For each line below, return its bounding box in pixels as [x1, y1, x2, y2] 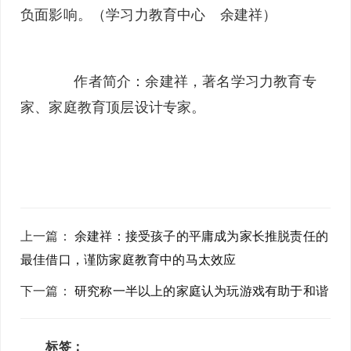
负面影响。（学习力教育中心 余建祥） [20, 5, 277, 24]
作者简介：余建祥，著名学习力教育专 [45, 71, 317, 90]
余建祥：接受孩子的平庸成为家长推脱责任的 [74, 227, 329, 244]
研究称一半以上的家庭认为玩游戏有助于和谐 [74, 282, 329, 299]
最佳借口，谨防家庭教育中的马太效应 [20, 251, 237, 268]
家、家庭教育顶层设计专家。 [20, 97, 206, 116]
